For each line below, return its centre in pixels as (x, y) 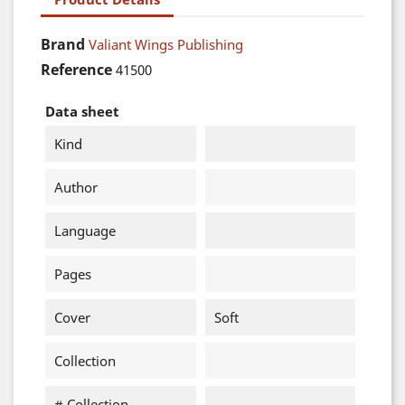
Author (76, 187)
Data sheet (82, 111)
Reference (76, 70)
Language (85, 231)
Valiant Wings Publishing (166, 44)
